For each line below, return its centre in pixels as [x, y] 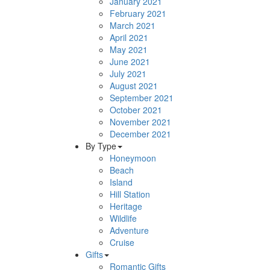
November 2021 [140, 122]
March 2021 [133, 25]
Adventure [129, 230]
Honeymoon [133, 158]
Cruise [122, 242]
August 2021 [134, 86]
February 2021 [138, 13]
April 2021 [129, 37]
